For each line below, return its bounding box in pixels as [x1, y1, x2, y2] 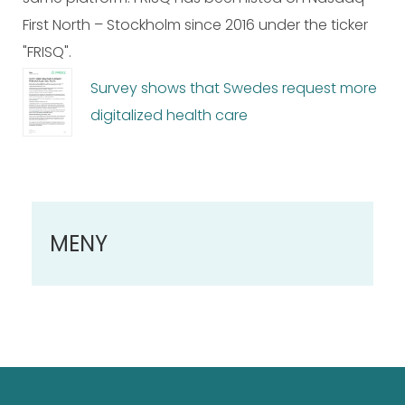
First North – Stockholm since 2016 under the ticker [23, 14, 368, 35]
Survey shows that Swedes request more [90, 78, 377, 99]
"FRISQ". [23, 42, 71, 62]
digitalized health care [90, 105, 248, 126]
